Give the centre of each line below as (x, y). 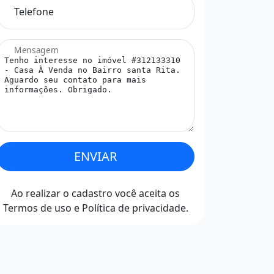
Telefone (34, 12)
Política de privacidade (134, 208)
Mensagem (36, 50)
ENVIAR (95, 156)
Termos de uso (37, 208)
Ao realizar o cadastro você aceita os (95, 193)
